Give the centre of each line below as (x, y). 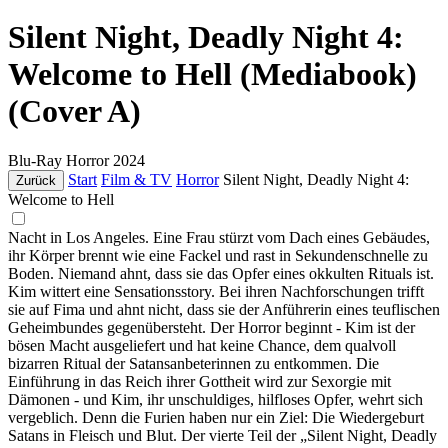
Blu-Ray (35, 160)
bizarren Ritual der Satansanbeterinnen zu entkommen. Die (193, 363)
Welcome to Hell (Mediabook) (212, 74)
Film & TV (136, 179)
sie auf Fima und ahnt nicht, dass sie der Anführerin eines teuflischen (224, 309)
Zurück (36, 180)
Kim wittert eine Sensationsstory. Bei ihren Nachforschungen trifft (216, 291)
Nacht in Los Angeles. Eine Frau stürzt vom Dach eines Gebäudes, (219, 237)
